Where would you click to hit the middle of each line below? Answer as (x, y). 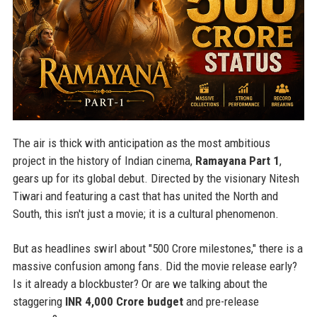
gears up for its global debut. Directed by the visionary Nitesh (156, 179)
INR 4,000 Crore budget (124, 302)
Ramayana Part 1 (237, 161)
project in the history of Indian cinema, (104, 161)
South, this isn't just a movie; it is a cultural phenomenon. (145, 214)
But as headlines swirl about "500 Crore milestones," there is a (157, 249)
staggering (39, 302)
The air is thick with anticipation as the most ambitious (141, 143)
